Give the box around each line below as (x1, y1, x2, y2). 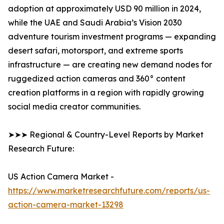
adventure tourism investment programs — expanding (8, 31, 216, 42)
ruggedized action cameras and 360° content (8, 73, 185, 84)
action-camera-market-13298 (8, 199, 123, 210)
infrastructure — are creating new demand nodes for (8, 59, 212, 70)
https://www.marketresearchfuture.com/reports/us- (8, 185, 210, 196)
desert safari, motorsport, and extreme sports (8, 45, 183, 56)
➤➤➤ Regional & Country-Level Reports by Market (8, 129, 203, 140)
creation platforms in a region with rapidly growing (8, 87, 204, 98)
